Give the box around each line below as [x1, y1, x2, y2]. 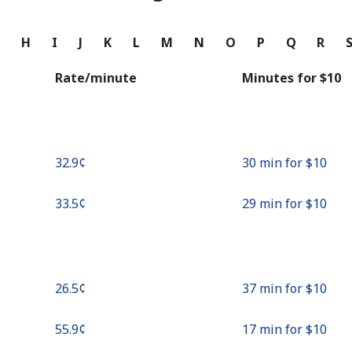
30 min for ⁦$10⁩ [242, 154, 327, 171]
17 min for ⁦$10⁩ [242, 321, 327, 338]
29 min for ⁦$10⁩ [242, 195, 327, 212]
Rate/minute [55, 69, 137, 86]
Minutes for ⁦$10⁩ [242, 69, 341, 86]
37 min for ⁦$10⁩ [242, 280, 327, 297]
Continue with [134, 11, 218, 29]
